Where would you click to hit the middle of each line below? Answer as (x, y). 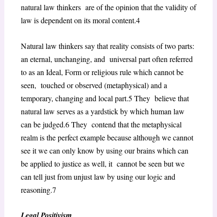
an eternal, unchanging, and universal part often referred (107, 59)
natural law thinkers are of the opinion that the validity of (108, 7)
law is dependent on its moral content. (78, 20)
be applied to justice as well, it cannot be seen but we (102, 163)
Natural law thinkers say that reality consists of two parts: (107, 46)
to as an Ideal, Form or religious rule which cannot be (102, 72)
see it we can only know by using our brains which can (104, 150)
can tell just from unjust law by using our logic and (98, 176)
